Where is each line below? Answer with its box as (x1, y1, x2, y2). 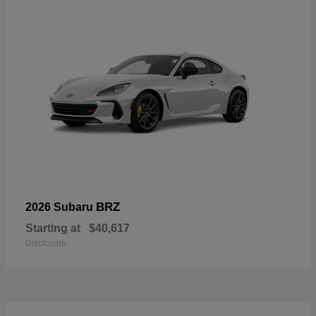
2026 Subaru (25, 200, 96, 213)
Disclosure (25, 238, 66, 248)
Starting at (25, 221, 80, 234)
